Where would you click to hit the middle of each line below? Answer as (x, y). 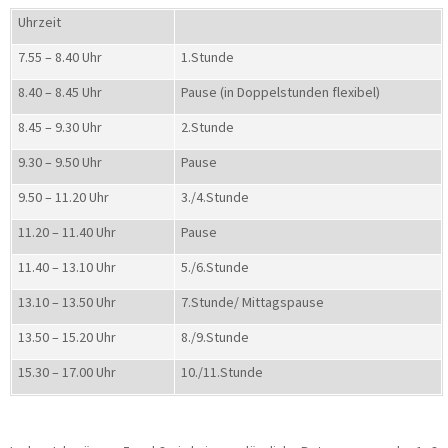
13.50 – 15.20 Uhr (67, 336)
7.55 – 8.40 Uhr (60, 56)
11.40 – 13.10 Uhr (67, 266)
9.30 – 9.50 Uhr (60, 161)
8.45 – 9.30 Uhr (60, 126)
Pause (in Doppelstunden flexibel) (280, 91)
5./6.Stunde (215, 266)
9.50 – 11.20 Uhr (63, 196)
